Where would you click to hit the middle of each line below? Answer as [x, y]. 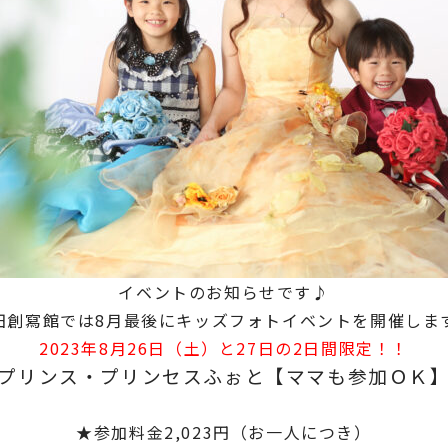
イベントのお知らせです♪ [224, 292]
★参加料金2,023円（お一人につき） [224, 432]
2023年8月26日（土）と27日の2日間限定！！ [223, 348]
